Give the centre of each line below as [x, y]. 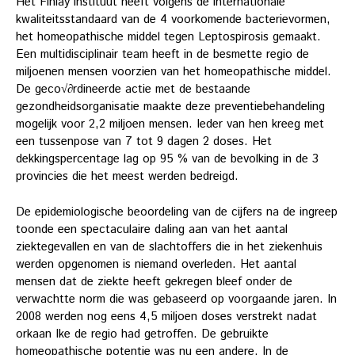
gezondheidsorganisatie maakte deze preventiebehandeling [170, 107]
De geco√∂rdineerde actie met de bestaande [133, 90]
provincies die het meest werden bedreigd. [127, 177]
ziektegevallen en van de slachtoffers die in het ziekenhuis [169, 246]
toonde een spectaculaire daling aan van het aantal [152, 229]
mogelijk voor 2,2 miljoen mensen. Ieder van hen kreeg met [170, 124]
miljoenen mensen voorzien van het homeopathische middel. [174, 72]
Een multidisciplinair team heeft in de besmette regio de [162, 55]
